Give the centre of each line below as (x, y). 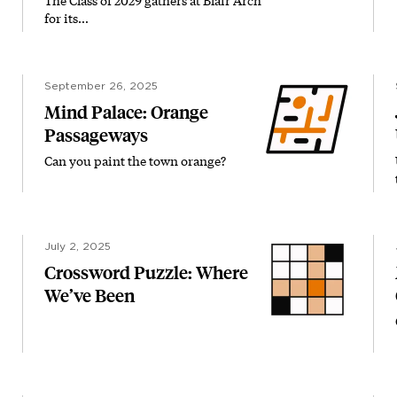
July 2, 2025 (78, 246)
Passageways (96, 136)
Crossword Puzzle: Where (146, 273)
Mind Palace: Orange (126, 113)
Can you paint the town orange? (135, 161)
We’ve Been (90, 296)
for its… (66, 18)
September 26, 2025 (101, 86)
